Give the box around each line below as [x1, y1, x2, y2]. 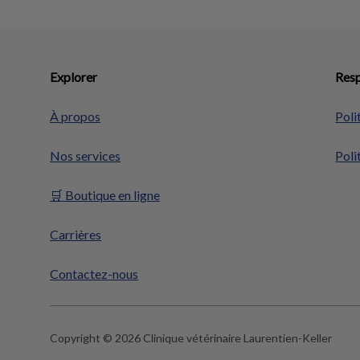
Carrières [50, 227, 101, 242]
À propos [50, 108, 100, 124]
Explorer [50, 69, 97, 84]
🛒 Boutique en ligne [50, 187, 160, 202]
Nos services [50, 148, 121, 163]
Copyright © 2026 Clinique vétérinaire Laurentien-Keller [50, 331, 332, 345]
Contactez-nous [50, 266, 138, 281]
